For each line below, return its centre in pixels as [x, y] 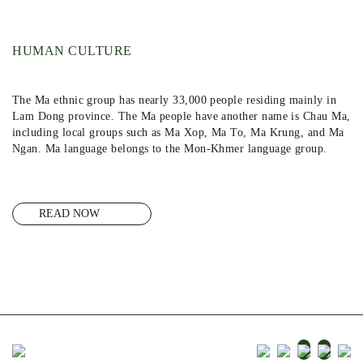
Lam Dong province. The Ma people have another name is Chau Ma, [181, 116]
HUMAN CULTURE [72, 51]
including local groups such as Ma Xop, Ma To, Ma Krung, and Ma [178, 132]
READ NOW [69, 214]
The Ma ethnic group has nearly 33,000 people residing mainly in [174, 100]
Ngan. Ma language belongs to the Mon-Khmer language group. [170, 149]
